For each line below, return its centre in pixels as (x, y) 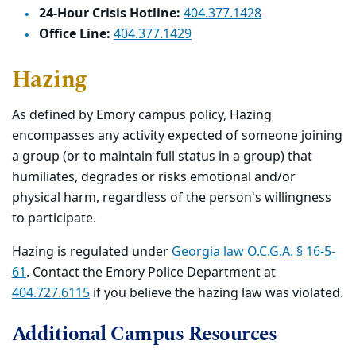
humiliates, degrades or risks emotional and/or (154, 177)
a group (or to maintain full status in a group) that (162, 156)
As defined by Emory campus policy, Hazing (142, 115)
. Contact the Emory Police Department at (151, 272)
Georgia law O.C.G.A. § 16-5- (253, 252)
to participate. (56, 218)
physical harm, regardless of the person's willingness (172, 197)
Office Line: (75, 34)
